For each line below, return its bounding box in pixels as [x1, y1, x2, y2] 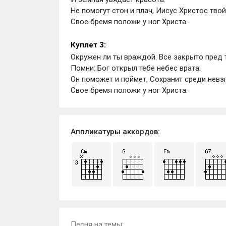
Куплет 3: [70, 40, 106, 49]
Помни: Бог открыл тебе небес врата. [70, 64, 203, 73]
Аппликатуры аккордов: [70, 127, 160, 136]
